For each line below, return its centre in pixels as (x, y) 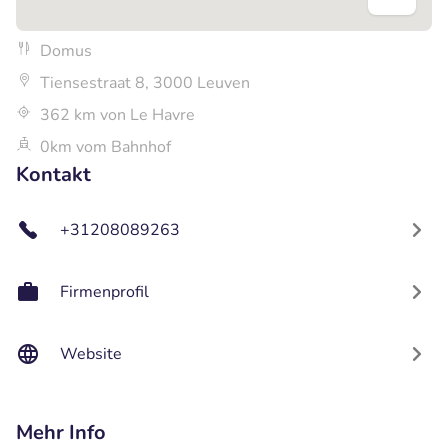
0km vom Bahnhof (105, 146)
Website (91, 353)
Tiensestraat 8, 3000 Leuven (145, 82)
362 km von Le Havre (117, 114)
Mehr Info (61, 432)
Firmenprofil (104, 291)
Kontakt (53, 174)
